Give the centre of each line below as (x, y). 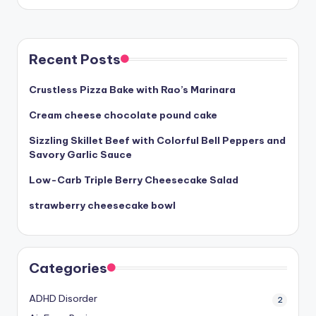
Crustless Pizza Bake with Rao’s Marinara (132, 90)
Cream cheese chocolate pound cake (123, 115)
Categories (68, 268)
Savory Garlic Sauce (80, 155)
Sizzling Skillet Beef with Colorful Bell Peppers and (157, 141)
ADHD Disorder (63, 299)
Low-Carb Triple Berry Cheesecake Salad (134, 180)
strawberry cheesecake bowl (102, 206)
